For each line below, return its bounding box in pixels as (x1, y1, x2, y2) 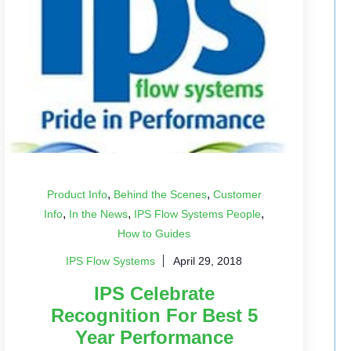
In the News (69, 207, 128, 220)
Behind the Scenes (113, 187, 207, 201)
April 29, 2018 (173, 254, 243, 267)
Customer (212, 187, 262, 201)
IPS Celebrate (93, 282, 215, 304)
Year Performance (74, 326, 233, 348)
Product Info (46, 187, 107, 201)
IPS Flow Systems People (134, 207, 262, 220)
